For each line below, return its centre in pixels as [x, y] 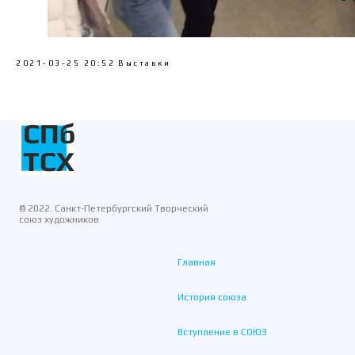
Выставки [144, 63]
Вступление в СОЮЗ [222, 332]
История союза [212, 297]
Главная [197, 262]
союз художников [59, 219]
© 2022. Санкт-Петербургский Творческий [114, 208]
